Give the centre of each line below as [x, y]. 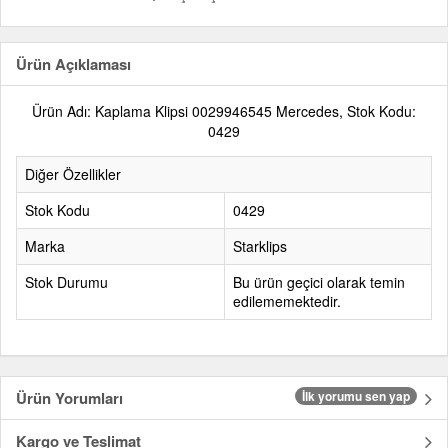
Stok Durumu [66, 282]
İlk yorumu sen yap [356, 396]
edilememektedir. [287, 301]
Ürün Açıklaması [73, 64]
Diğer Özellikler [73, 174]
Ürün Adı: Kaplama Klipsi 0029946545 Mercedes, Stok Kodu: [224, 111]
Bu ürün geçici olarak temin [319, 282]
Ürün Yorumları [69, 398]
